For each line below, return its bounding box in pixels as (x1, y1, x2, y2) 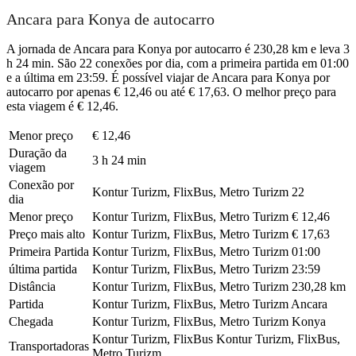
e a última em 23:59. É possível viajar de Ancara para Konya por (6, 70, 330, 84)
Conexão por (9, 177, 74, 192)
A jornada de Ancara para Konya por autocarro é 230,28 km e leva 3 (6, 41, 350, 56)
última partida (9, 261, 77, 276)
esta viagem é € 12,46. (6, 99, 118, 113)
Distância (9, 279, 56, 293)
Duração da (9, 145, 67, 160)
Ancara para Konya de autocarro (6, 10, 215, 29)
